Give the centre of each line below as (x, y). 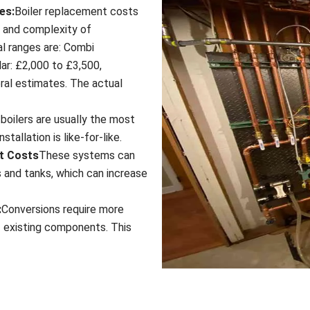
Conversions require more (63, 210)
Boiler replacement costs (76, 12)
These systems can (87, 156)
